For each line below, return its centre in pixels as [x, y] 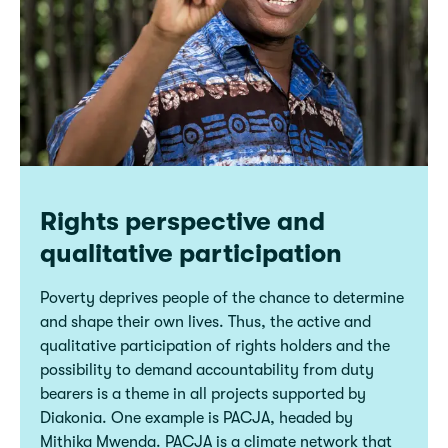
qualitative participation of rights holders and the [215, 346]
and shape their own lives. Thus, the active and [205, 322]
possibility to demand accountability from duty [207, 370]
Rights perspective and [182, 221]
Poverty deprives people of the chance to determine [222, 298]
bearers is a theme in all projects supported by [203, 394]
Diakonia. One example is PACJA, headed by [196, 418]
